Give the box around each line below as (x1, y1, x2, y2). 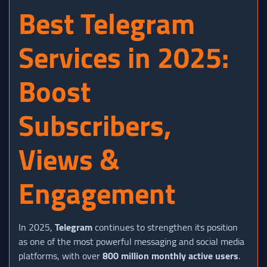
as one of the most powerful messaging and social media (18, 232, 244, 251)
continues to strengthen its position (92, 218, 238, 237)
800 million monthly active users (103, 247, 238, 265)
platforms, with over (18, 247, 103, 265)
